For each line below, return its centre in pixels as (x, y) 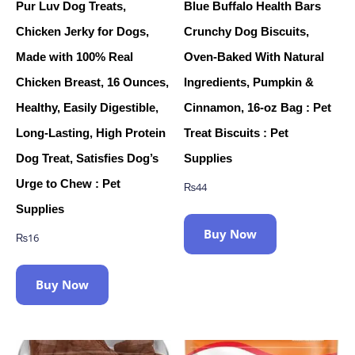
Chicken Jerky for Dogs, (82, 32)
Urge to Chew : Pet (68, 184)
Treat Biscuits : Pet (237, 133)
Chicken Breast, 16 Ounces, (92, 82)
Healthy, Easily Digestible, (87, 108)
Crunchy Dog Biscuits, (247, 32)
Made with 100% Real (74, 57)
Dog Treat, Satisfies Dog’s (87, 158)
